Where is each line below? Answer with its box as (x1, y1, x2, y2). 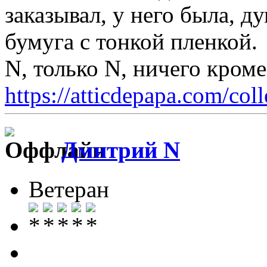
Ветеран (29, 176, 109, 203)
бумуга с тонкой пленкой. (5, 28, 257, 54)
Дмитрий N (61, 136, 180, 163)
